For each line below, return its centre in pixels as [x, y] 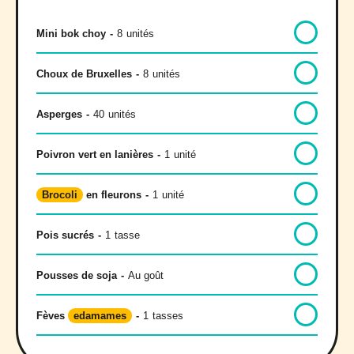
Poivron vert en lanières [95, 154]
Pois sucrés [65, 235]
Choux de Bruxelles [84, 73]
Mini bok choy [71, 33]
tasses [168, 315]
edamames [100, 315]
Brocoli [60, 194]
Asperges [59, 114]
